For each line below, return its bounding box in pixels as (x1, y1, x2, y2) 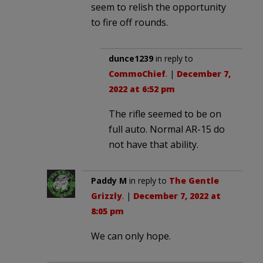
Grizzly (91, 190, 122, 201)
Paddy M (91, 174, 127, 186)
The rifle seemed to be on (109, 107, 221, 120)
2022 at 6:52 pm (109, 83, 175, 95)
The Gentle (169, 174, 219, 186)
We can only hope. (91, 229, 171, 242)
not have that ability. (109, 137, 198, 151)
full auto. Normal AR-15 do (109, 122, 225, 136)
